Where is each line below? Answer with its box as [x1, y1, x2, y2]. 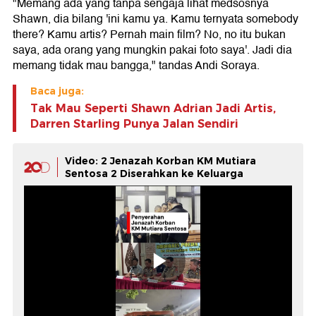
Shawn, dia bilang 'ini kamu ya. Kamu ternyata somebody [13, 9, 298, 28]
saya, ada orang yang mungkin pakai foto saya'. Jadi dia [13, 40, 292, 59]
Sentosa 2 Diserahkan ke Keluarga [65, 166, 243, 180]
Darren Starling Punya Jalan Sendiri [30, 116, 238, 130]
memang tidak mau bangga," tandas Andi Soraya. [13, 56, 260, 75]
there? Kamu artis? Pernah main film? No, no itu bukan [13, 25, 286, 44]
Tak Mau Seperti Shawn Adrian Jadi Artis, [30, 101, 276, 115]
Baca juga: [30, 84, 84, 97]
